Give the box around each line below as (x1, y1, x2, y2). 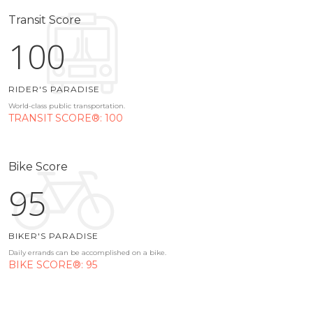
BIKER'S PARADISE (8, 231, 99, 242)
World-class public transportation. (8, 101, 125, 110)
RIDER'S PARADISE (8, 83, 100, 94)
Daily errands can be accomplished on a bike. (8, 248, 166, 258)
